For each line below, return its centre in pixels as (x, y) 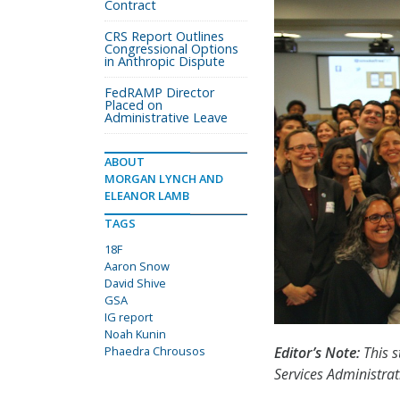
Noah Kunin (135, 334)
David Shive (135, 283)
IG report (129, 317)
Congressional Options (171, 49)
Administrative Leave (166, 117)
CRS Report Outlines (164, 36)
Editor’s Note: (317, 353)
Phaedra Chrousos (155, 351)
